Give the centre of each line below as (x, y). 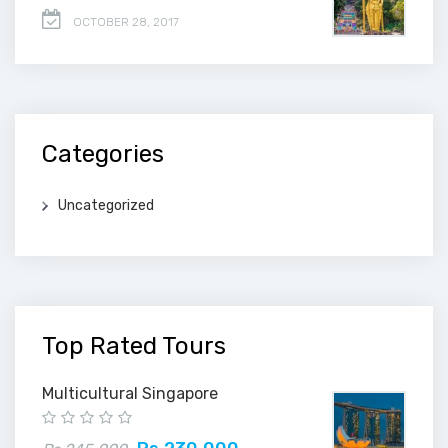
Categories (103, 153)
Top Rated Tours (134, 345)
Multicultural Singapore (130, 393)
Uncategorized (106, 205)
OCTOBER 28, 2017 (126, 21)
